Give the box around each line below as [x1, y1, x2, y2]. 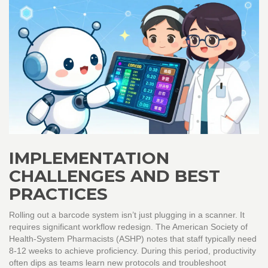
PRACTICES [9, 184, 108, 205]
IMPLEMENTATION [9, 148, 169, 169]
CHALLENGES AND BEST [9, 166, 220, 187]
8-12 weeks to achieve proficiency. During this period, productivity [9, 246, 256, 256]
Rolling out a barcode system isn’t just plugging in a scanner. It [9, 210, 245, 220]
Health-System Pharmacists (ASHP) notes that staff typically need [9, 234, 257, 244]
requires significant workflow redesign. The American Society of [9, 222, 248, 232]
